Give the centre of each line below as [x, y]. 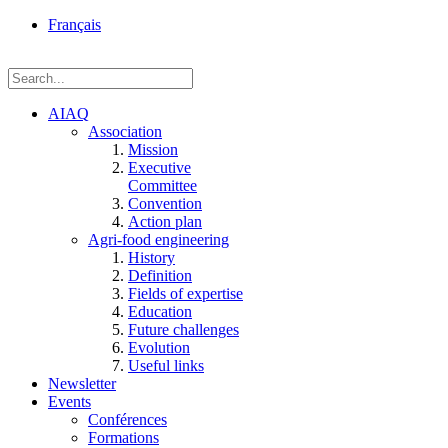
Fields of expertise [185, 293]
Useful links [166, 365]
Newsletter [82, 383]
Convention [165, 203]
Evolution [159, 347]
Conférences [127, 419]
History [151, 257]
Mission [153, 149]
